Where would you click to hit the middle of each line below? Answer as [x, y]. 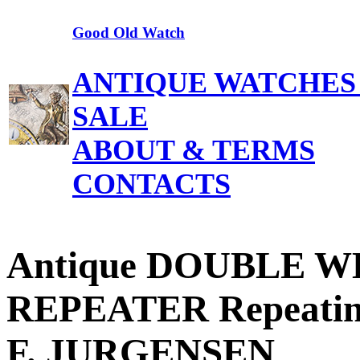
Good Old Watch [129, 32]
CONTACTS [151, 184]
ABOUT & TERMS [194, 150]
